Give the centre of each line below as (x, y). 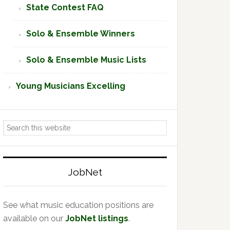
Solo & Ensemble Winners (81, 34)
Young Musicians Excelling (71, 86)
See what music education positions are (78, 205)
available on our (34, 218)
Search (16, 126)
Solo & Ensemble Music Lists (86, 60)
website (17, 153)
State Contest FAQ (65, 7)
